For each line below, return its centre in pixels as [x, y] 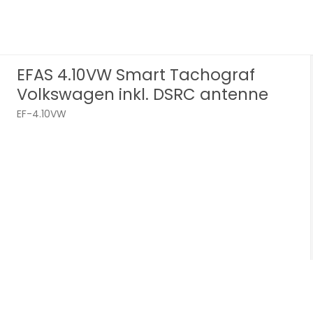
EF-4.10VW [42, 114]
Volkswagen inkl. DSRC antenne [143, 94]
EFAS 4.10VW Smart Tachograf [136, 74]
